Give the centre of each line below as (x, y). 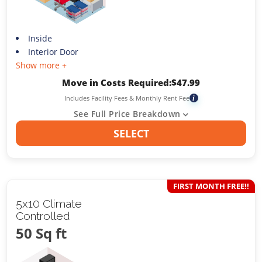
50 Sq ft (42, 233)
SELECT (131, 134)
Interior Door (53, 52)
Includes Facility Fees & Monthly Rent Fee (127, 98)
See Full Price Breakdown (127, 114)
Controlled (43, 216)
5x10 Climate (49, 204)
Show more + (42, 65)
